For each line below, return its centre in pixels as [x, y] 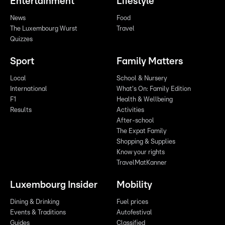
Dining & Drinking [35, 202]
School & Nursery [142, 79]
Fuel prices [132, 202]
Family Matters [150, 62]
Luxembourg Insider [54, 185]
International [29, 89]
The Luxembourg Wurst [44, 29]
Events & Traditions [38, 213]
